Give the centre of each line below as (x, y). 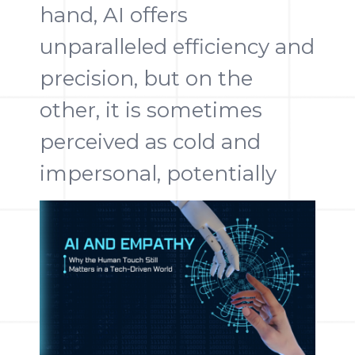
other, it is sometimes (151, 110)
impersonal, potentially (158, 174)
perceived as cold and (150, 142)
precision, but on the (146, 78)
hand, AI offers (114, 15)
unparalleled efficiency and (177, 47)
